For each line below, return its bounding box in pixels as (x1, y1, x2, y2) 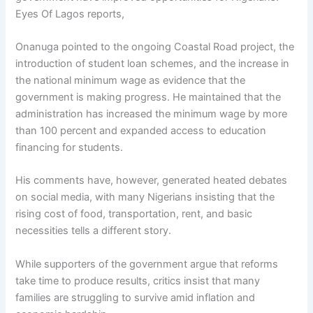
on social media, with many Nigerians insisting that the (15, 191, 275, 204)
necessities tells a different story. (15, 224, 172, 238)
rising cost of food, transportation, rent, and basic (15, 208, 253, 221)
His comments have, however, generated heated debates (15, 174, 288, 187)
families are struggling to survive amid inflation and (15, 291, 256, 304)
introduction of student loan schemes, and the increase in (15, 57, 290, 70)
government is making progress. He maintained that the (15, 90, 282, 103)
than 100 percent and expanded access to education (15, 124, 267, 137)
